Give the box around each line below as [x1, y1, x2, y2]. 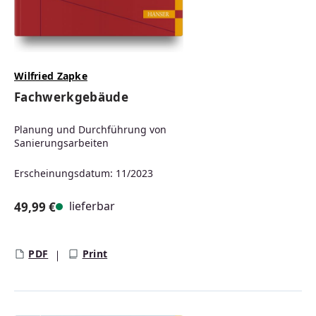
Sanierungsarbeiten [14, 136, 109, 150]
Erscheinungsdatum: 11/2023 [14, 166, 153, 181]
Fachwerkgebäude [14, 89, 129, 106]
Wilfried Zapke [14, 69, 87, 83]
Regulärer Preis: [13, 214, 108, 231]
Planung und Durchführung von [14, 123, 166, 137]
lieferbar [66, 198, 115, 214]
